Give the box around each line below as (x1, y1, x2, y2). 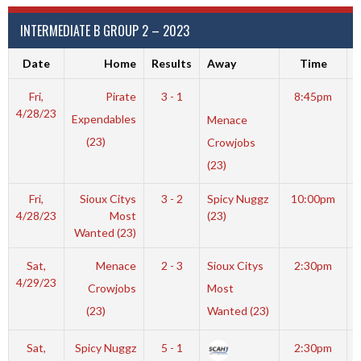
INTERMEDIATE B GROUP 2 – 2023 (20, 20, 189, 40)
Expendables (72, 111, 137, 126)
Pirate (106, 89, 137, 103)
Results (151, 56, 192, 70)
